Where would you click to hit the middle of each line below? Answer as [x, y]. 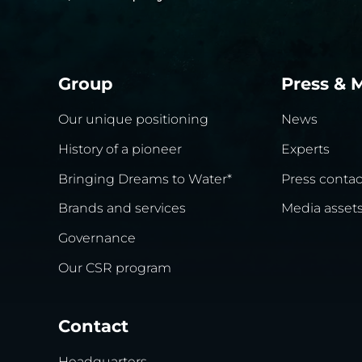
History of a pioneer [120, 149]
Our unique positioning [133, 119]
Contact [93, 326]
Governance [97, 238]
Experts [305, 149]
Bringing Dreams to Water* [145, 179]
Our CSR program [115, 268]
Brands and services [122, 208]
